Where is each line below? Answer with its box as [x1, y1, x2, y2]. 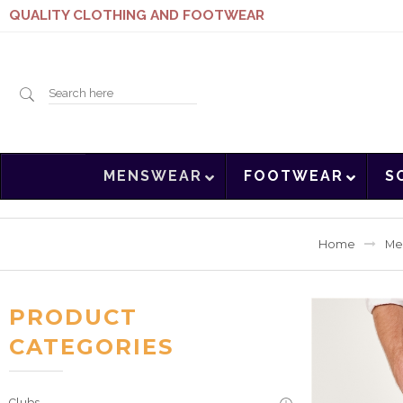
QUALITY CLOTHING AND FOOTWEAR [9, 7, 264, 23]
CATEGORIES [9, 334, 174, 361]
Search [48, 85, 98, 101]
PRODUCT [9, 304, 138, 331]
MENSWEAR [103, 167, 202, 185]
